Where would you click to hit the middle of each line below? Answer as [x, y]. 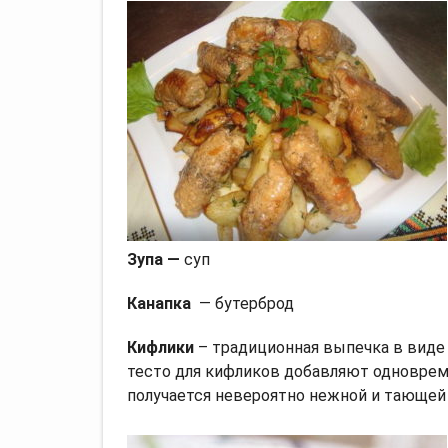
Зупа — [155, 259]
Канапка [159, 303]
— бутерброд [242, 303]
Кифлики [160, 347]
